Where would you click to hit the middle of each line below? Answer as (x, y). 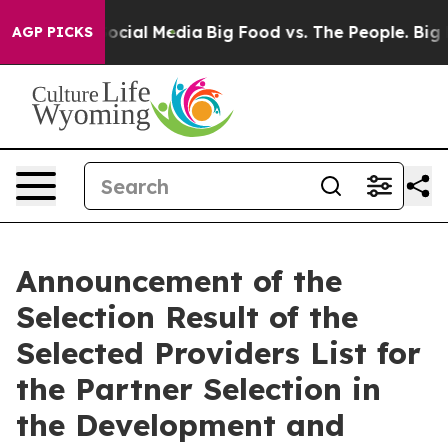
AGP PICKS (52, 32)
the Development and (180, 425)
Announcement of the (179, 281)
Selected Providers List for (218, 353)
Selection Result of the (187, 317)
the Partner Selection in (198, 389)
